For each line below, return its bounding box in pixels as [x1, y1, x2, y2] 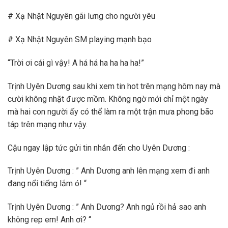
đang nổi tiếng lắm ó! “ [8, 179, 87, 189]
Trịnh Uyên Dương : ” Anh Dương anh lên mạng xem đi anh [8, 166, 210, 176]
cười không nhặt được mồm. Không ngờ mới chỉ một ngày [8, 94, 208, 104]
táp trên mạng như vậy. [8, 119, 88, 129]
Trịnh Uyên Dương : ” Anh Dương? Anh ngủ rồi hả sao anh [8, 202, 206, 212]
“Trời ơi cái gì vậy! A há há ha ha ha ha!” [8, 58, 144, 68]
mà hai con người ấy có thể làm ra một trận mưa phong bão [8, 106, 214, 117]
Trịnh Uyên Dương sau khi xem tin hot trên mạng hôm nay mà [8, 81, 220, 91]
